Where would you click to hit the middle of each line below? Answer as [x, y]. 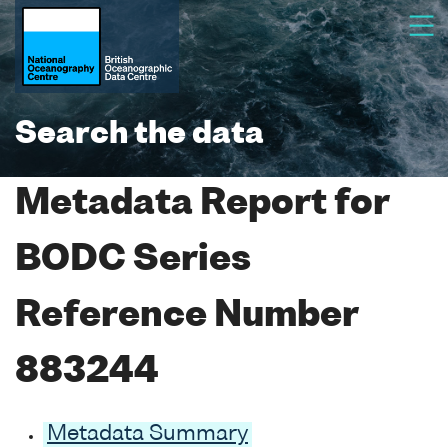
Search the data [139, 135]
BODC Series [133, 260]
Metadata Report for [202, 204]
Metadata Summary [147, 434]
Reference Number [186, 316]
